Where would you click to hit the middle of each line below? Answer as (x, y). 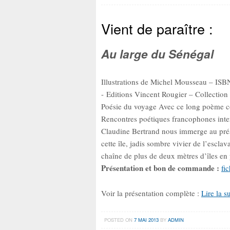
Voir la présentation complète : (151, 193)
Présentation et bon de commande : (160, 168)
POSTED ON (119, 219)
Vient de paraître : (157, 28)
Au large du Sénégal (157, 54)
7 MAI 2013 (146, 219)
